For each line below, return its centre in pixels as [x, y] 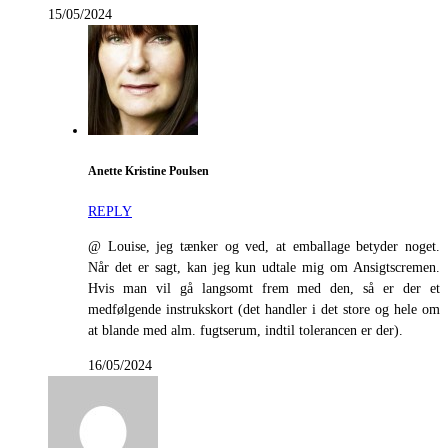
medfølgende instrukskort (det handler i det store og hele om [264, 310]
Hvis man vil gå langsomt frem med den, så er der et [264, 289]
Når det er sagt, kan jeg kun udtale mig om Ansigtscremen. [264, 268]
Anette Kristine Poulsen [148, 171]
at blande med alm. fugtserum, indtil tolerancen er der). [245, 331]
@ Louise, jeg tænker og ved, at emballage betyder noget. [264, 247]
